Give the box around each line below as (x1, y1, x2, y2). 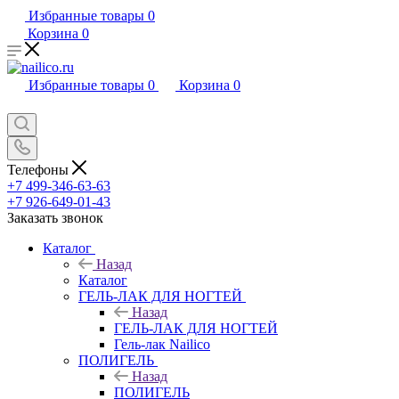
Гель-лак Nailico (114, 336, 210, 352)
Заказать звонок (7, 209, 103, 225)
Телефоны (7, 161, 72, 177)
